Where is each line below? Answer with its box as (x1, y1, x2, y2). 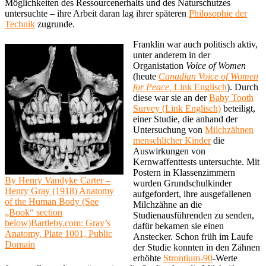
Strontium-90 (163, 252, 213, 263)
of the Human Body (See (5, 196, 99, 207)
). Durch (227, 81, 258, 92)
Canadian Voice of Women (159, 71, 258, 81)
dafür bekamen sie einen (133, 220, 224, 231)
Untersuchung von (133, 124, 205, 135)
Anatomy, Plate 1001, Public (5, 228, 112, 239)
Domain (5, 239, 35, 249)
